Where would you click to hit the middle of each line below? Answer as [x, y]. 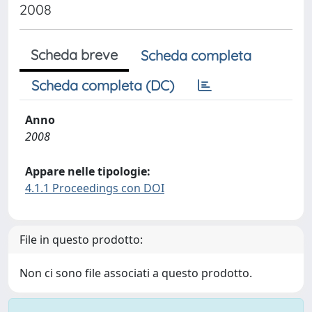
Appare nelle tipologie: [88, 171]
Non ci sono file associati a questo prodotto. [136, 273]
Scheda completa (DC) [103, 85]
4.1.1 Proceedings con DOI [95, 188]
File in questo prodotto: [81, 240]
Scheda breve [74, 55]
